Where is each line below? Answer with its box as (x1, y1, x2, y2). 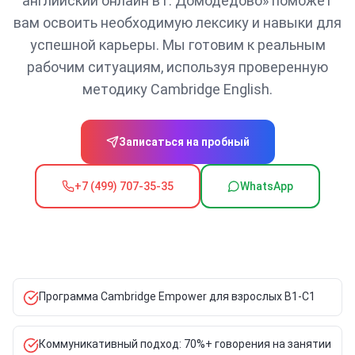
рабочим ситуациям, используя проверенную (27, 59, 328, 75)
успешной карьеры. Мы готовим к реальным (29, 36, 326, 53)
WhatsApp (240, 180, 293, 193)
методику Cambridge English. (82, 81, 273, 97)
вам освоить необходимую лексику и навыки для (13, 14, 342, 31)
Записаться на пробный (118, 136, 250, 148)
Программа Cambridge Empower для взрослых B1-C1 (39, 290, 315, 303)
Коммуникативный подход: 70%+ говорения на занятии (39, 338, 331, 350)
